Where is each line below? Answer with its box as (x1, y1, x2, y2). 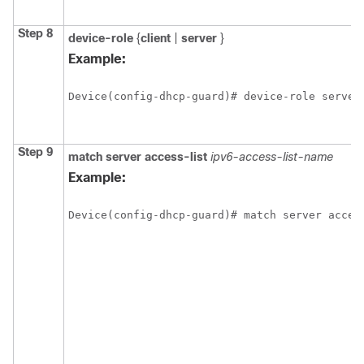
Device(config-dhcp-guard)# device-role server (68, 90, 361, 102)
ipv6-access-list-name (210, 150, 333, 163)
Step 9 (18, 145, 53, 158)
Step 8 (18, 27, 53, 40)
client (141, 32, 174, 45)
